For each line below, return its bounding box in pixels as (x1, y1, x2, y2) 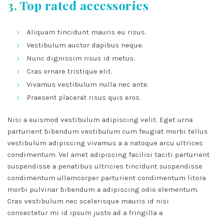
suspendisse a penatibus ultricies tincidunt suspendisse (7, 162, 202, 171)
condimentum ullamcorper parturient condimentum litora (7, 173, 206, 183)
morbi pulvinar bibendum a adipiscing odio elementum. (7, 185, 199, 194)
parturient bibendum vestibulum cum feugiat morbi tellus (7, 127, 208, 136)
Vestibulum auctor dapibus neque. (27, 41, 143, 50)
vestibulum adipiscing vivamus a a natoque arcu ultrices (7, 139, 203, 148)
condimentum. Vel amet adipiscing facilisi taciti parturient (7, 150, 210, 159)
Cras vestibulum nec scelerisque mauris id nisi (7, 197, 169, 206)
